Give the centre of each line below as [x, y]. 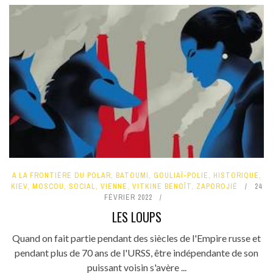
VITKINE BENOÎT [162, 186]
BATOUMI [132, 175]
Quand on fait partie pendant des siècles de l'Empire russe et [136, 238]
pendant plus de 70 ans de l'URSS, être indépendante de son [136, 252]
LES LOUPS [136, 217]
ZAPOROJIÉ [217, 186]
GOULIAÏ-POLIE [181, 175]
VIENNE [114, 186]
